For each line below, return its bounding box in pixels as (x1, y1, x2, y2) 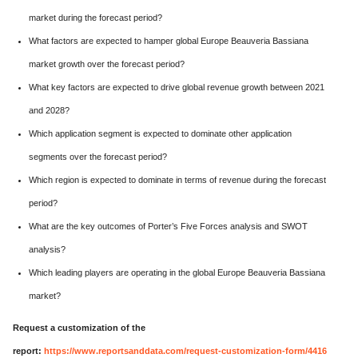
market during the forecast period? (29, 12, 162, 22)
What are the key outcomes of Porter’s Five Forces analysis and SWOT (29, 221, 308, 231)
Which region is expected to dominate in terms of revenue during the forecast (29, 174, 326, 185)
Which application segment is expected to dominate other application (29, 128, 292, 138)
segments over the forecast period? (29, 151, 167, 161)
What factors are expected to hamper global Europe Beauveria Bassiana (29, 35, 308, 46)
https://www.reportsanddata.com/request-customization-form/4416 (44, 345, 327, 356)
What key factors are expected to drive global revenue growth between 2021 (29, 82, 324, 92)
